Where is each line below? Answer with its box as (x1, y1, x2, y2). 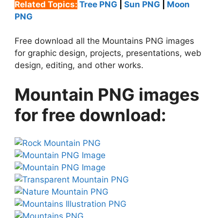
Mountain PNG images (15, 84, 200, 105)
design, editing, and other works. (15, 60, 144, 70)
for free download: (15, 104, 166, 125)
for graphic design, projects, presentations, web (15, 48, 201, 58)
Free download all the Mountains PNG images (15, 36, 194, 46)
